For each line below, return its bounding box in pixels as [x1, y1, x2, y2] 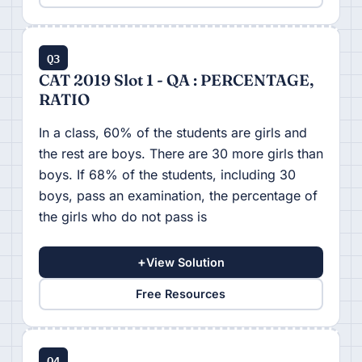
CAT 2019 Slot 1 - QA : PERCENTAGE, [38, 69, 314, 90]
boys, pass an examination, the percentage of [38, 187, 318, 204]
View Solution [145, 255, 225, 269]
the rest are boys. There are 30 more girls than [38, 145, 323, 162]
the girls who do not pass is [38, 208, 207, 225]
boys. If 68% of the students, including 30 [38, 166, 296, 183]
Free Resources [136, 287, 226, 301]
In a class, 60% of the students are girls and [38, 124, 307, 141]
